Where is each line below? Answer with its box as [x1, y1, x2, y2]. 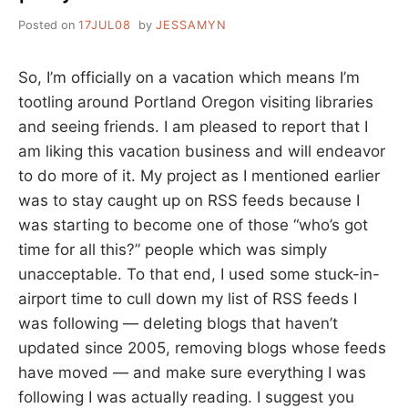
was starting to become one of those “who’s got [18, 216, 368, 235]
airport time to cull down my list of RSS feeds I [18, 290, 357, 309]
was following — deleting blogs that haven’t [18, 314, 338, 333]
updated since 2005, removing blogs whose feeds [18, 339, 386, 358]
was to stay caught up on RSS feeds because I [18, 191, 360, 210]
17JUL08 [78, 18, 131, 33]
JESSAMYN [155, 18, 227, 33]
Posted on [18, 18, 78, 33]
